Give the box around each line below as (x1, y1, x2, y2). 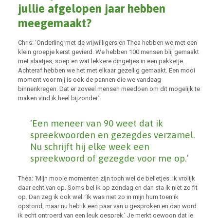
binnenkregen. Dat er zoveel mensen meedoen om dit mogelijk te (18, 85, 200, 92)
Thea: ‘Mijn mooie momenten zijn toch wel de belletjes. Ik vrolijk (18, 175, 195, 182)
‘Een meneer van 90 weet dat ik (30, 118, 163, 128)
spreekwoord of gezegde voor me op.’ (30, 153, 189, 163)
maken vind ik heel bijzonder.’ (18, 94, 100, 102)
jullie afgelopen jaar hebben (18, 2, 165, 15)
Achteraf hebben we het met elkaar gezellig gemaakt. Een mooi (18, 67, 195, 74)
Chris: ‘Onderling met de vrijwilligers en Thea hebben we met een (18, 39, 197, 46)
